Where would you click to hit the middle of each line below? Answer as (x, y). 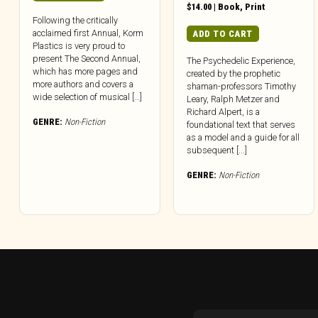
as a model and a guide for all (243, 137)
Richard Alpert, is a (224, 111)
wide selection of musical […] (87, 97)
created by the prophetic (234, 73)
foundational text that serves (241, 124)
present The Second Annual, (87, 58)
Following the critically (75, 20)
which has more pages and (85, 71)
